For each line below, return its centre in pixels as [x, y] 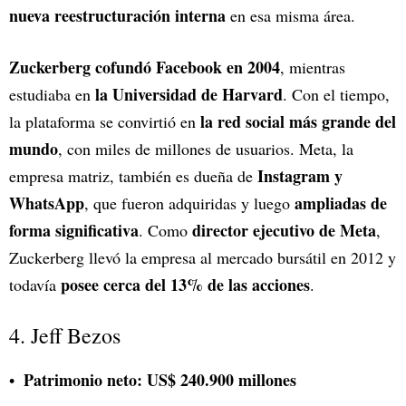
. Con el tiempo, [336, 94]
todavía [35, 284]
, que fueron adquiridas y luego [189, 203]
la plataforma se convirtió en [105, 121]
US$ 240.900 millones [222, 379]
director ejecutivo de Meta [284, 230]
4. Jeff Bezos [65, 335]
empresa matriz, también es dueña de [133, 175]
